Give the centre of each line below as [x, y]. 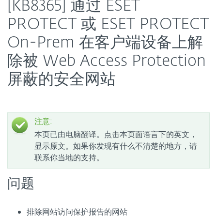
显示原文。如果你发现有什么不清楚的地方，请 [116, 146]
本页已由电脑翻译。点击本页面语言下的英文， [116, 134]
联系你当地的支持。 [69, 157]
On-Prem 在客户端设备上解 [105, 43]
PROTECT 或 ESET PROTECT [108, 25]
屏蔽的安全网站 [62, 80]
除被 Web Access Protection [107, 62]
